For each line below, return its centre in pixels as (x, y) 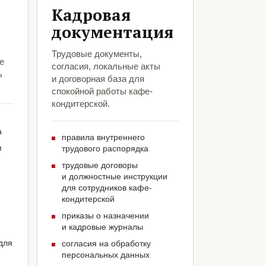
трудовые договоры (99, 165)
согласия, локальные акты (106, 66)
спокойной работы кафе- (102, 91)
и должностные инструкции (114, 177)
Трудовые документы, (96, 54)
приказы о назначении (105, 216)
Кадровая (91, 15)
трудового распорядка (105, 149)
